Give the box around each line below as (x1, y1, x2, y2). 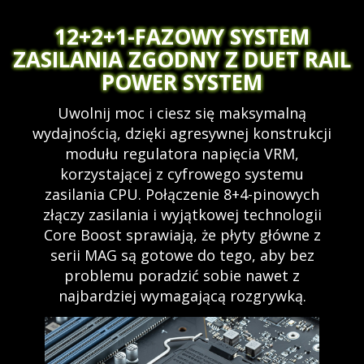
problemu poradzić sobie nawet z (64, 266, 300, 286)
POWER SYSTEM (102, 67, 262, 97)
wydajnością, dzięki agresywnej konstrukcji (32, 123, 331, 144)
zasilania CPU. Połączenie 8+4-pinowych (45, 184, 319, 205)
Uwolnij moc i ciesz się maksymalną (58, 103, 306, 123)
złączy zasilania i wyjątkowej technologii (42, 205, 322, 225)
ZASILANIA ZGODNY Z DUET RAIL (13, 44, 351, 74)
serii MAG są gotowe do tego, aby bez (50, 245, 314, 266)
